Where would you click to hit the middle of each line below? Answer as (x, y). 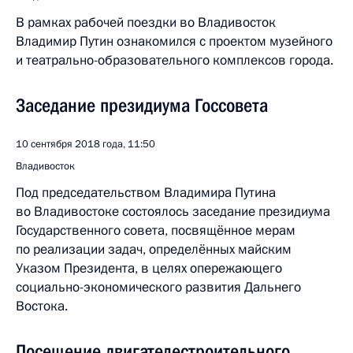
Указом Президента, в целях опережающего (149, 268)
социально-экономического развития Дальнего (158, 287)
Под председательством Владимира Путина (146, 193)
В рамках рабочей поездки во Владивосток (146, 22)
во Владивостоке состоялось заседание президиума (173, 212)
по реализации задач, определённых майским (154, 249)
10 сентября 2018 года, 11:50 (85, 144)
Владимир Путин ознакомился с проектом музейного (174, 41)
